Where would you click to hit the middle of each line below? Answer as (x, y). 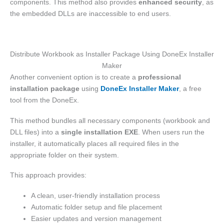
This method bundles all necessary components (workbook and (110, 120)
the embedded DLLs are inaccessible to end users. (90, 13)
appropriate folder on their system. (64, 155)
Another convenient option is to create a (74, 77)
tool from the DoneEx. (44, 100)
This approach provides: (48, 175)
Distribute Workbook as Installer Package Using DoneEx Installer (112, 54)
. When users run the (171, 132)
